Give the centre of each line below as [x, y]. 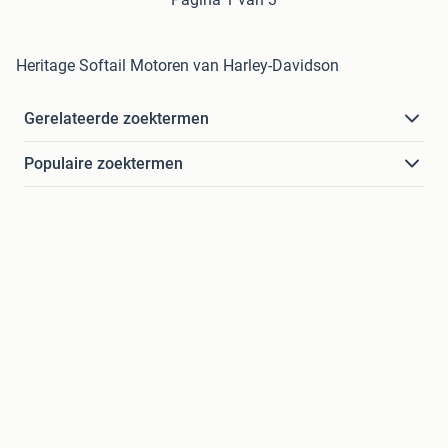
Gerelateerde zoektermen [116, 119]
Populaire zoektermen [103, 164]
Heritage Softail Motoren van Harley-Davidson [177, 66]
